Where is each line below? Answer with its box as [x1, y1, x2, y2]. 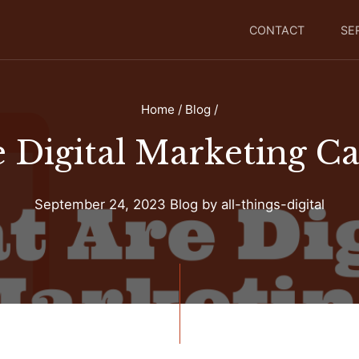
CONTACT [249, 23, 305, 37]
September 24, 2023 [34, 196, 166, 212]
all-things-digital [221, 196, 325, 212]
